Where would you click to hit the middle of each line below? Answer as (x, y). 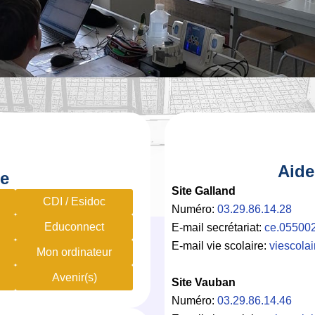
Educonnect (75, 226)
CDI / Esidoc (75, 201)
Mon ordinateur (75, 252)
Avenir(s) (74, 277)
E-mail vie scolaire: (220, 245)
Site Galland (204, 191)
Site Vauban (204, 282)
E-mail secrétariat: (218, 227)
